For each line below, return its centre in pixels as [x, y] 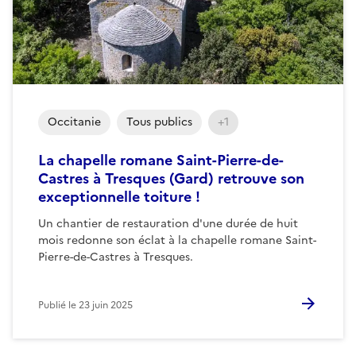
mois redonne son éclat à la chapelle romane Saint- [177, 240]
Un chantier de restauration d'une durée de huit [168, 223]
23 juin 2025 [106, 305]
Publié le [58, 305]
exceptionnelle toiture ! [119, 196]
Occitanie [74, 122]
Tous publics [159, 122]
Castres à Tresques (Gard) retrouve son [171, 178]
